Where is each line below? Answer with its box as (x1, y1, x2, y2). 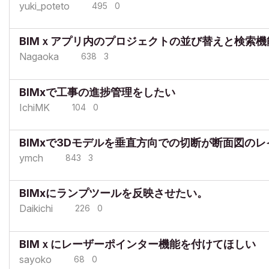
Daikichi (19, 202, 53, 215)
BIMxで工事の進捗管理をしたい (19, 85, 175, 98)
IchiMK (19, 101, 50, 113)
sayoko (19, 253, 52, 265)
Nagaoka (19, 50, 59, 63)
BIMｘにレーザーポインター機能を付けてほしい (19, 237, 256, 250)
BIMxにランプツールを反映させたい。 (19, 187, 208, 200)
